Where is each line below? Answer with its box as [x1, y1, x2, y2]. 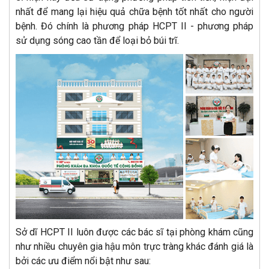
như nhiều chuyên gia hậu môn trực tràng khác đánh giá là [16, 240, 253, 252]
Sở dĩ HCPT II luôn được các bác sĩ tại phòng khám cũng [16, 226, 253, 238]
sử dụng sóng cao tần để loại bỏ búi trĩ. [16, 35, 179, 47]
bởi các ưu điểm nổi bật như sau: [16, 255, 151, 267]
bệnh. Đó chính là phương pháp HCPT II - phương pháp [16, 20, 253, 32]
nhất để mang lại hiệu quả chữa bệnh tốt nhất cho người [16, 6, 253, 18]
